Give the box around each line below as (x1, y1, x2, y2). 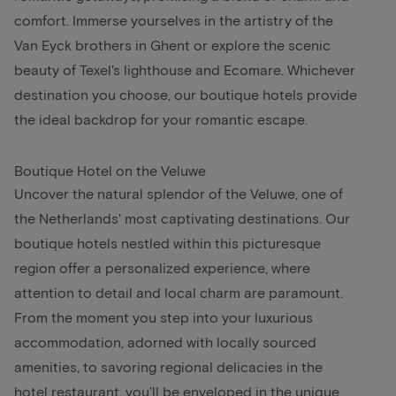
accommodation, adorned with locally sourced (14, 332, 316, 350)
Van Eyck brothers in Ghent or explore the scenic (14, 35, 331, 53)
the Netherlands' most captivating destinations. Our (14, 209, 350, 226)
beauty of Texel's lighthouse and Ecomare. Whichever (14, 60, 355, 78)
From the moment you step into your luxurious (14, 308, 313, 325)
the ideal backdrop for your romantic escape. (14, 110, 308, 127)
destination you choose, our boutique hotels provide (14, 85, 357, 103)
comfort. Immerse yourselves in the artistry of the (14, 11, 333, 28)
